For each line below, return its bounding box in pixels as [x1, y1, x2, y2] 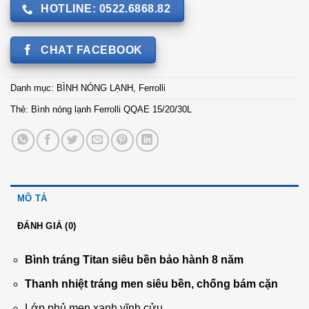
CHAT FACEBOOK [41, 43, 143, 56]
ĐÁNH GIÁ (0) [17, 221, 77, 232]
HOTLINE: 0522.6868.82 [41, 3, 171, 15]
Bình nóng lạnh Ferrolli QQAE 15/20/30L [31, 104, 192, 115]
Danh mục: [10, 83, 57, 94]
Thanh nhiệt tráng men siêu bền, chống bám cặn [24, 278, 278, 290]
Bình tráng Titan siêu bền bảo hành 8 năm [24, 254, 243, 266]
